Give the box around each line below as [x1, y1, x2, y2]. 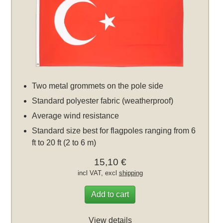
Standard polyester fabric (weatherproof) [32, 96, 174, 105]
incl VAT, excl [77, 169, 119, 177]
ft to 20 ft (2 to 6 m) [32, 138, 97, 147]
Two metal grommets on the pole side [32, 81, 164, 90]
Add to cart [91, 190, 129, 199]
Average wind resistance [32, 111, 119, 120]
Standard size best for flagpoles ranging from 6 [32, 126, 196, 135]
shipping [118, 169, 143, 177]
